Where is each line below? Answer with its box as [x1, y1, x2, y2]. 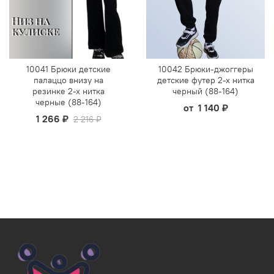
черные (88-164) [35, 96, 102, 108]
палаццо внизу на [34, 74, 103, 86]
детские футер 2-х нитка [157, 74, 254, 86]
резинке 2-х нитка [32, 85, 105, 97]
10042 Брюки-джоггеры [158, 63, 253, 75]
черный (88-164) [172, 85, 239, 97]
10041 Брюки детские [26, 63, 111, 75]
